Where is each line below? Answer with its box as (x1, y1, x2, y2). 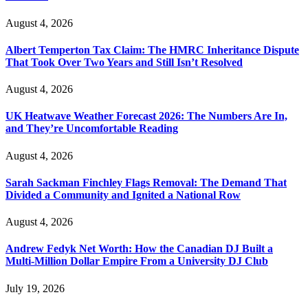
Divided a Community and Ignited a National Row (5, 188, 241, 201)
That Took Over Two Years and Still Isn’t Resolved (5, 56, 243, 68)
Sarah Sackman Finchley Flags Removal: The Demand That (5, 176, 287, 188)
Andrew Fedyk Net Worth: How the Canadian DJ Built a (5, 243, 273, 255)
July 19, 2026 (5, 282, 65, 294)
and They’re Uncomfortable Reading (5, 122, 178, 135)
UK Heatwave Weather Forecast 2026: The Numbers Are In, (5, 110, 287, 122)
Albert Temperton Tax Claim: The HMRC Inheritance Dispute (5, 43, 299, 56)
